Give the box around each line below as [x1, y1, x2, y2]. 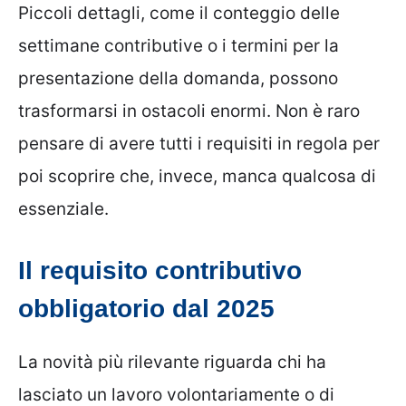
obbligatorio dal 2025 [18, 294, 275, 323]
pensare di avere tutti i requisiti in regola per [18, 133, 380, 155]
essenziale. [18, 198, 109, 220]
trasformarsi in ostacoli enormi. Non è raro [18, 101, 360, 122]
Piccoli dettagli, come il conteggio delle [18, 3, 340, 24]
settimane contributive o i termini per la [18, 35, 339, 57]
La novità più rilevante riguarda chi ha [18, 351, 326, 372]
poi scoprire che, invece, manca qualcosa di [18, 166, 376, 188]
